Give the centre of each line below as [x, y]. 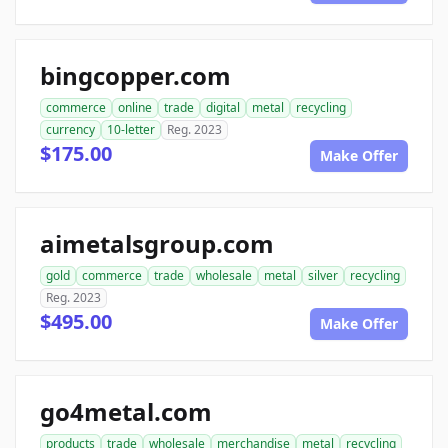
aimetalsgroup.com [157, 243]
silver [323, 275]
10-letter [131, 129]
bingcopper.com [135, 75]
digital [223, 107]
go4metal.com [126, 411]
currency [70, 129]
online [135, 107]
